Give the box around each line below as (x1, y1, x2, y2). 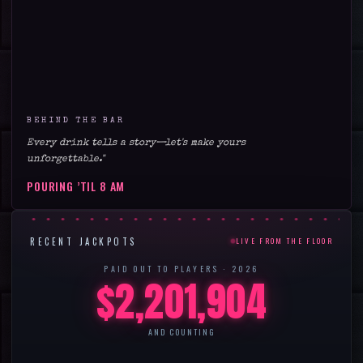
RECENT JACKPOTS (30, 234, 137, 248)
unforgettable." (27, 154, 105, 164)
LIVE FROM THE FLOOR (235, 235, 333, 247)
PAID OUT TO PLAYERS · (104, 262, 232, 275)
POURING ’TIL (27, 177, 100, 194)
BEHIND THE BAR (27, 116, 125, 125)
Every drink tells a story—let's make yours (27, 138, 246, 148)
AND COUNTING (147, 325, 216, 338)
